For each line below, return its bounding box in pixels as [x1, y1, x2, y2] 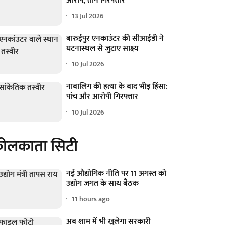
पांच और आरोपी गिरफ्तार [66, 90, 139, 104]
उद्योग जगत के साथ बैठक [66, 177, 139, 191]
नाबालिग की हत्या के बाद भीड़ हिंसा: [66, 80, 168, 94]
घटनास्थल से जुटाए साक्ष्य [66, 42, 139, 56]
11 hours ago [72, 193, 110, 205]
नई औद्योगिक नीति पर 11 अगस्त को [66, 167, 167, 181]
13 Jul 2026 [72, 10, 104, 22]
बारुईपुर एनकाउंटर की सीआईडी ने [66, 32, 164, 46]
